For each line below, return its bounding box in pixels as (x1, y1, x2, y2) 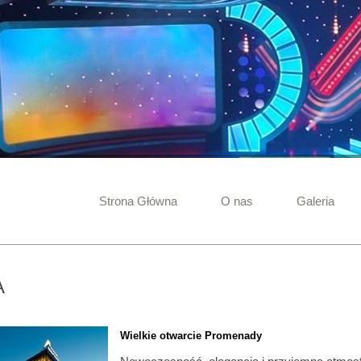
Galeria (297, 194, 334, 208)
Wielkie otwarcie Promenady (120, 330, 262, 342)
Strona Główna (99, 194, 177, 208)
